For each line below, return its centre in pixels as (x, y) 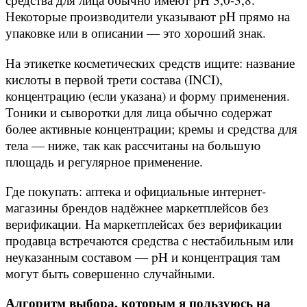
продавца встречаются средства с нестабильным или (149, 240)
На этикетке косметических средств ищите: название (150, 62)
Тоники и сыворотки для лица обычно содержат (139, 112)
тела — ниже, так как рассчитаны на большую (133, 145)
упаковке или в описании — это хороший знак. (136, 33)
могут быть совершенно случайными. (110, 273)
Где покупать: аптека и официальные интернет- (136, 191)
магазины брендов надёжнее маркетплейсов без (137, 207)
